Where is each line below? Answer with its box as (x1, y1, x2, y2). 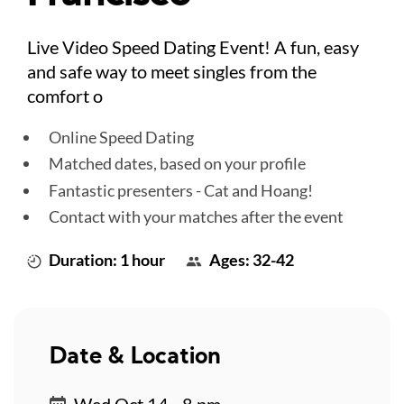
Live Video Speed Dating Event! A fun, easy (27, 35, 359, 58)
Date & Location (50, 345, 221, 369)
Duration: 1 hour (49, 249, 165, 270)
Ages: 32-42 (209, 249, 294, 270)
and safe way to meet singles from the (27, 60, 317, 82)
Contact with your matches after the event (49, 207, 344, 227)
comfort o (27, 84, 103, 106)
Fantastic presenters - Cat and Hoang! (49, 179, 313, 200)
